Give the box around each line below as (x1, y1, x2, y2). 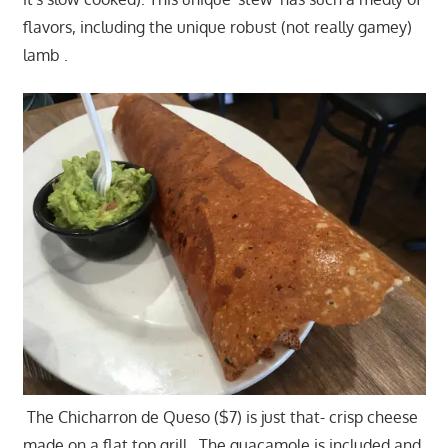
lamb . (22, 44, 68, 65)
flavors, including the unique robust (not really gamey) (22, 16, 412, 37)
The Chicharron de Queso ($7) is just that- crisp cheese (22, 407, 418, 428)
